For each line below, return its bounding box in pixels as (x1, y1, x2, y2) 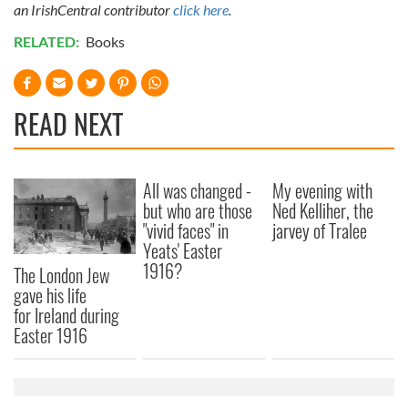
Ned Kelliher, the (272, 196, 374, 224)
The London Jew (14, 261, 109, 290)
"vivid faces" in (143, 216, 229, 244)
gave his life (14, 281, 87, 310)
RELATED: (14, 32, 82, 50)
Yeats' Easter (143, 236, 223, 264)
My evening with (272, 176, 373, 204)
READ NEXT (14, 102, 123, 144)
